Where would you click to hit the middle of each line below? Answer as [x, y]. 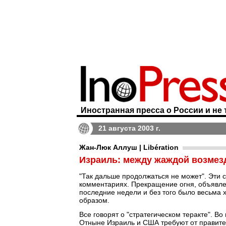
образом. [94, 200]
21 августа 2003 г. [129, 128]
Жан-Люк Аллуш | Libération [129, 147]
